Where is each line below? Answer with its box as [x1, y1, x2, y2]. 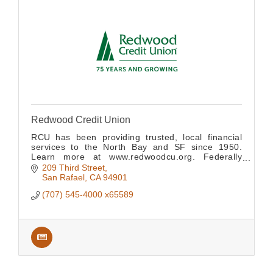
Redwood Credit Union [31, 115, 130, 125]
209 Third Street [41, 163, 105, 173]
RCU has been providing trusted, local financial [31, 132, 242, 142]
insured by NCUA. [31, 161, 105, 171]
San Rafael [41, 172, 85, 183]
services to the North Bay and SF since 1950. [31, 142, 242, 152]
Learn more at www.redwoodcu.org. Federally [31, 152, 242, 161]
